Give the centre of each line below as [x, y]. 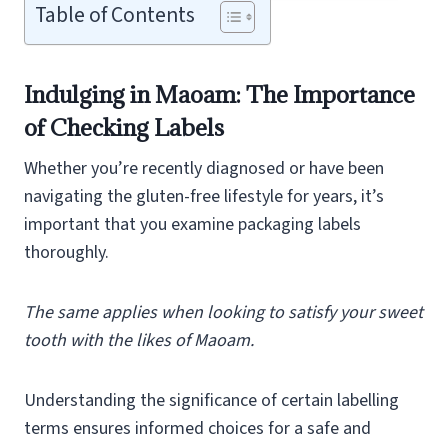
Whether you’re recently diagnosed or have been [204, 168]
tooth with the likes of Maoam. [139, 340]
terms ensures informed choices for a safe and [197, 428]
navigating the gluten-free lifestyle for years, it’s [204, 196]
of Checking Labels [124, 126]
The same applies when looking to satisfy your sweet [223, 312]
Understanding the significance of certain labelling [211, 400]
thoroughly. [66, 252]
